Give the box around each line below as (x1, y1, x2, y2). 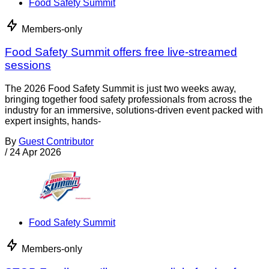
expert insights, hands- (5, 116, 101, 127)
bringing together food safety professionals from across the (5, 94, 252, 105)
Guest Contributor (19, 136, 94, 147)
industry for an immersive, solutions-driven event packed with (5, 105, 263, 116)
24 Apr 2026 (10, 147, 61, 158)
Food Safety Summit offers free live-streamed (5, 46, 237, 59)
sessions (5, 59, 51, 72)
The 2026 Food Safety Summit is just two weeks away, (5, 83, 236, 94)
